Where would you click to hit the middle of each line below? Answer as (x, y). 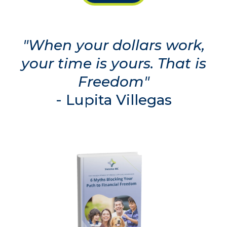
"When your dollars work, (113, 45)
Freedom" (113, 81)
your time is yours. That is (113, 63)
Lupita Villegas (117, 100)
